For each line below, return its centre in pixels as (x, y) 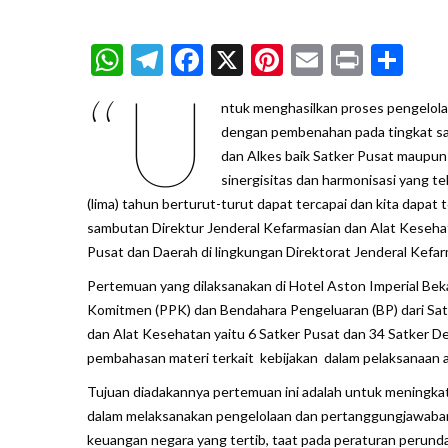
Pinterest (346, 60)
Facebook (269, 60)
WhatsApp (197, 60)
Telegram (227, 60)
